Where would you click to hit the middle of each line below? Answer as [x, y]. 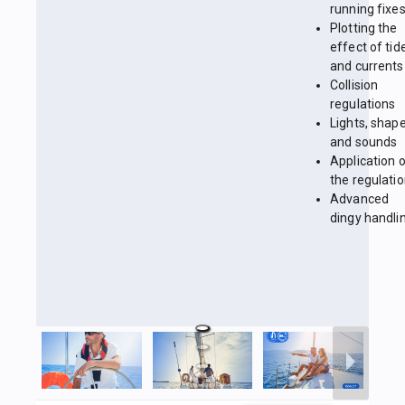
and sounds [364, 142]
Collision [354, 85]
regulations [363, 104]
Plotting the [364, 28]
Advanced [360, 199]
